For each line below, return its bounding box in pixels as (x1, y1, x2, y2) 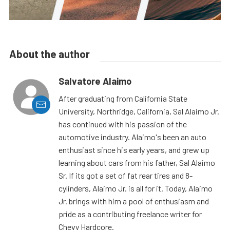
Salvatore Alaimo (59, 75, 131, 87)
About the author (9, 47, 90, 60)
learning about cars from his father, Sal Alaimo (59, 157, 215, 167)
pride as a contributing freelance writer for (59, 208, 202, 219)
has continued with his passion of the (59, 119, 187, 129)
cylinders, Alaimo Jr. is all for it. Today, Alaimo (59, 183, 213, 193)
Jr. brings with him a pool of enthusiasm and (59, 196, 209, 206)
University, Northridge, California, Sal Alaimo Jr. (59, 106, 219, 116)
